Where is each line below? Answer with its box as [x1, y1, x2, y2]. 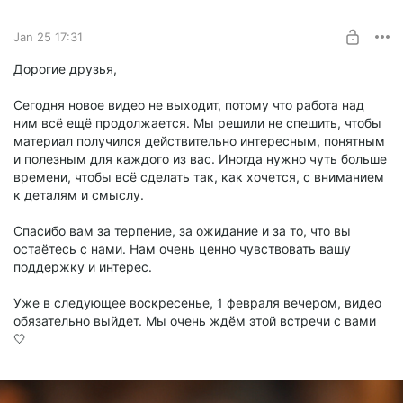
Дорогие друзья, [13, 61, 117, 77]
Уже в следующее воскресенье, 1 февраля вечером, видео [13, 295, 381, 311]
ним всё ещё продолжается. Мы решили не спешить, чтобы [13, 115, 381, 131]
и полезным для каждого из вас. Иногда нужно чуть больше [13, 151, 387, 167]
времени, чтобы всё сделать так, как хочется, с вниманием [13, 169, 384, 185]
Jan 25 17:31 [13, 29, 83, 44]
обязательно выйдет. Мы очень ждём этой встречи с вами [13, 313, 376, 329]
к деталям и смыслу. [13, 187, 144, 203]
